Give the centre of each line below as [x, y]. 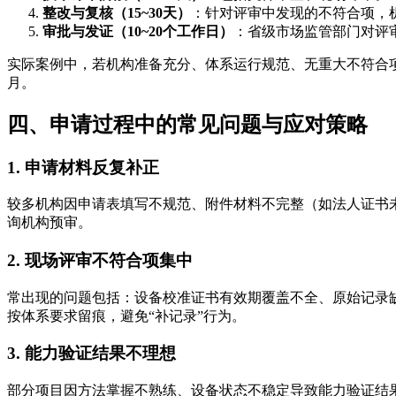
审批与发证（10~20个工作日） [138, 31]
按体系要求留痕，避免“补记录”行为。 [126, 316]
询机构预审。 [49, 223]
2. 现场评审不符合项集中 [100, 260]
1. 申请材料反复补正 [83, 167]
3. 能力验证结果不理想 [91, 354]
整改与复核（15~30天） [117, 12]
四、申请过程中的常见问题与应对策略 [187, 124]
